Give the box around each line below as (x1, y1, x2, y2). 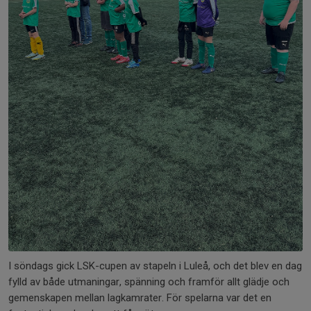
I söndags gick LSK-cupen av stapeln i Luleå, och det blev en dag (8, 260, 302, 273)
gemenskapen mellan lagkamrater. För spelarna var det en (8, 292, 271, 305)
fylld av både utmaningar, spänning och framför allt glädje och (8, 276, 289, 289)
